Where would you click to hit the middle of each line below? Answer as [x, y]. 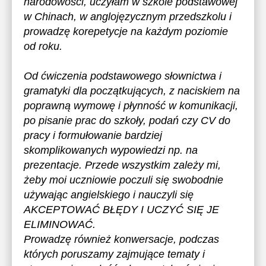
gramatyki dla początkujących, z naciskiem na [132, 91]
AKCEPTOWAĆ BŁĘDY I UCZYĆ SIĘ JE [121, 210]
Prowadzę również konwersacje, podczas [121, 239]
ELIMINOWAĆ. [60, 224]
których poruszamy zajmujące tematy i [114, 254]
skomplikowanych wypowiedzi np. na [111, 150]
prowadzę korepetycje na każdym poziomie [126, 31]
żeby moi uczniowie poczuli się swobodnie [123, 180]
